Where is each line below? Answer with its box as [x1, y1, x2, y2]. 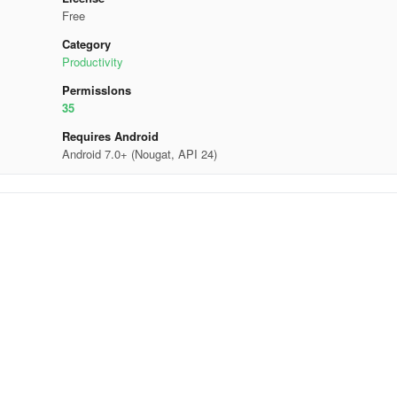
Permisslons [61, 82, 131, 98]
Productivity [61, 53, 123, 70]
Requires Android [61, 128, 159, 144]
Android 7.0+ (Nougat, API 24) [61, 145, 217, 162]
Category [61, 35, 111, 52]
